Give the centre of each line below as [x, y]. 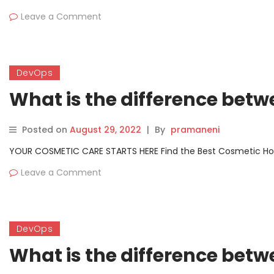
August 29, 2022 [106, 130]
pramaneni [195, 130]
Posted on [46, 130]
